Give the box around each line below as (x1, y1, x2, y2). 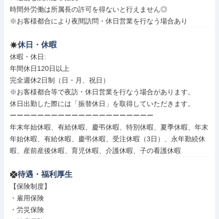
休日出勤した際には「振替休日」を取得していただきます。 (10, 100, 195, 108)
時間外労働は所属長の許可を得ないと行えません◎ (10, 5, 167, 13)
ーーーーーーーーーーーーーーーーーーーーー (10, 111, 153, 119)
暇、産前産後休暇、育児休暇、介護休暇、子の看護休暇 (10, 147, 181, 154)
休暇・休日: (10, 53, 48, 61)
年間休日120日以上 (10, 65, 69, 72)
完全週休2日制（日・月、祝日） (10, 76, 109, 84)
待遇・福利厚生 (18, 170, 72, 178)
